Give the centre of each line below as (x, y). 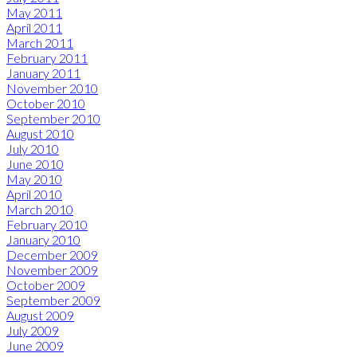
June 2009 (35, 345)
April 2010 (34, 194)
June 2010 (35, 163)
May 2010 (34, 178)
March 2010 (40, 209)
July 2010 (33, 148)
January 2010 (43, 239)
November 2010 (52, 88)
